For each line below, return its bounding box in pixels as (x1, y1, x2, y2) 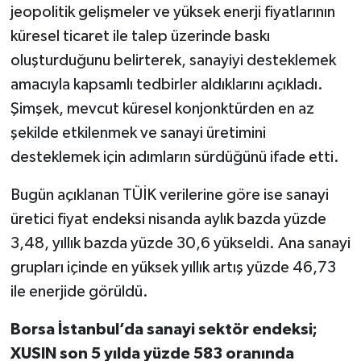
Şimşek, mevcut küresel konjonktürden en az (10, 100, 314, 117)
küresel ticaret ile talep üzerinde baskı (10, 27, 270, 44)
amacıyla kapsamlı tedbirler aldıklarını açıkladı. (10, 76, 323, 93)
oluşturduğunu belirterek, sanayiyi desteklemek (10, 52, 336, 68)
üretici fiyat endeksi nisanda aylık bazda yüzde (10, 210, 326, 227)
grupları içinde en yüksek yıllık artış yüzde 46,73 (10, 259, 336, 276)
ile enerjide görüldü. (10, 283, 148, 300)
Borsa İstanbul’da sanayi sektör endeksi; (10, 321, 317, 338)
